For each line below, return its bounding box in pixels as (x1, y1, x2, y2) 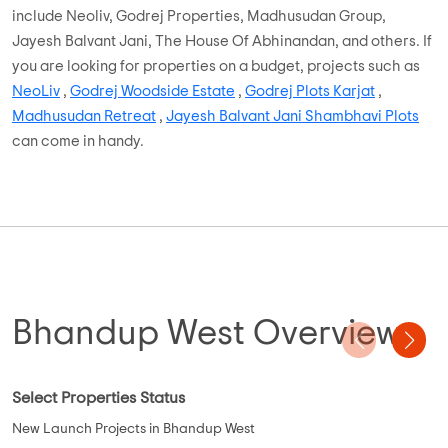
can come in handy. (12, 134, 144, 150)
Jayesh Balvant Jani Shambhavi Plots (166, 109, 419, 125)
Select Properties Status (12, 390, 185, 407)
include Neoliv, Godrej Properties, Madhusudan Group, (12, 9, 386, 25)
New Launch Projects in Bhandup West (12, 422, 255, 437)
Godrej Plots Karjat (245, 84, 375, 100)
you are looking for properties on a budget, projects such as (12, 59, 420, 75)
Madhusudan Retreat (12, 109, 156, 125)
